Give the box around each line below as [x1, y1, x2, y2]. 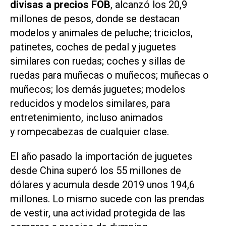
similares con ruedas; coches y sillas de [10, 55, 185, 68]
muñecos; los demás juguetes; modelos [10, 83, 185, 96]
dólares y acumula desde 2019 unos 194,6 [10, 178, 195, 191]
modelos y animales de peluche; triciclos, [10, 27, 193, 39]
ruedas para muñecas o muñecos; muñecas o [10, 69, 209, 82]
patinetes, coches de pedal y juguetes [10, 41, 176, 53]
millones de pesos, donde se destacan [10, 13, 180, 25]
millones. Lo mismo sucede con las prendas [10, 192, 204, 205]
